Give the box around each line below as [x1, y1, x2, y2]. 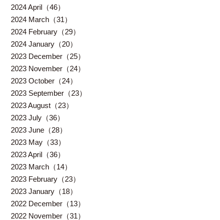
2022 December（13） [11, 199, 85, 208]
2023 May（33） [11, 138, 66, 146]
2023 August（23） [11, 101, 74, 110]
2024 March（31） [11, 15, 72, 24]
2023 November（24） [11, 64, 85, 73]
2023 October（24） [11, 77, 78, 85]
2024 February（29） [11, 27, 81, 36]
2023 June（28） [11, 126, 67, 134]
